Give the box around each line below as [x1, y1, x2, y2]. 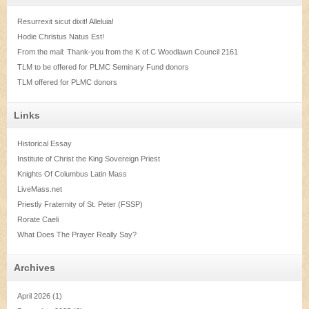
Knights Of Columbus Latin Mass [17, 170, 127, 179]
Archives [14, 262, 55, 274]
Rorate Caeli [17, 215, 59, 224]
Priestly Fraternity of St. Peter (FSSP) [17, 200, 143, 209]
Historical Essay [17, 139, 72, 148]
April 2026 [17, 292, 50, 301]
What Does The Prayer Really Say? [17, 230, 137, 239]
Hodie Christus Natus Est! [17, 32, 104, 41]
